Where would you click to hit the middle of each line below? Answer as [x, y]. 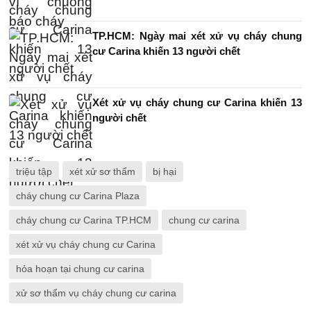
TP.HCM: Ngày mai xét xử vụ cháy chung [197, 36]
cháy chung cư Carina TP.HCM [84, 220]
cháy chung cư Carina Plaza [78, 196]
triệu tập [34, 171]
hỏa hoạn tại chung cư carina [80, 269]
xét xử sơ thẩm [102, 171]
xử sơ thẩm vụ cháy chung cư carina [96, 293]
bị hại [165, 171]
